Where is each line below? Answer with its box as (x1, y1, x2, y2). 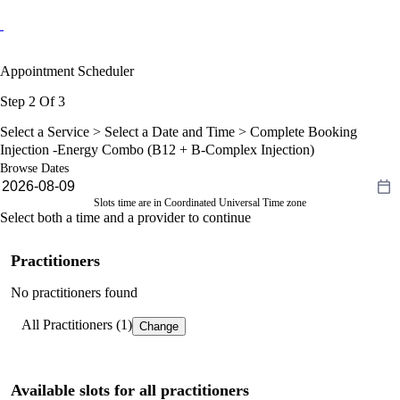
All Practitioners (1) (21, 316, 132, 332)
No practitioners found (11, 284, 137, 300)
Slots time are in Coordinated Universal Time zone (94, 196, 306, 209)
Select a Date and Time (104, 123, 235, 139)
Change (139, 319, 179, 333)
